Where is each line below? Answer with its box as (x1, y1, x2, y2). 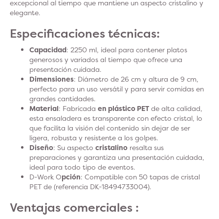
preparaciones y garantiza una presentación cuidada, (29, 153, 204, 162)
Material (29, 104, 59, 113)
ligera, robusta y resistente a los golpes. (29, 133, 158, 142)
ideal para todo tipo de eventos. (29, 162, 135, 172)
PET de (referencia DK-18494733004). (29, 182, 151, 191)
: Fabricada (59, 104, 98, 113)
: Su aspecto (53, 143, 95, 152)
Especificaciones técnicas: (10, 25, 160, 42)
